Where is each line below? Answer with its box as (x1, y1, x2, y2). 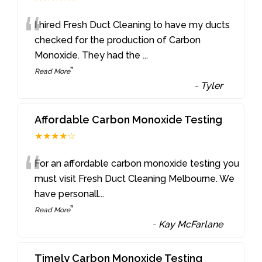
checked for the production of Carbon (35, 35, 201, 46)
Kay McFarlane (158, 218, 223, 230)
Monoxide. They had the (35, 50, 143, 61)
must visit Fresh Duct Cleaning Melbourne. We (35, 173, 235, 184)
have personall (35, 188, 99, 199)
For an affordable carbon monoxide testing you (35, 157, 240, 169)
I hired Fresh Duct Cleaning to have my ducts (35, 19, 230, 31)
